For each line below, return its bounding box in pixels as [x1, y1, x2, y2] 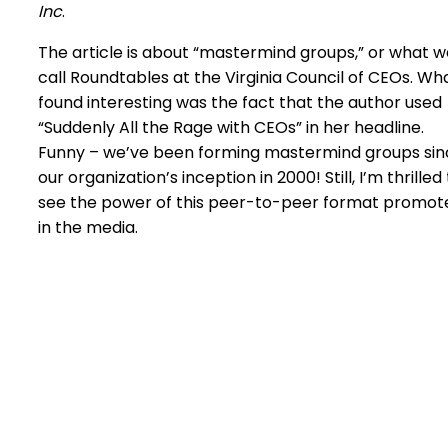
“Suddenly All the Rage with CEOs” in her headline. [38, 116, 424, 139]
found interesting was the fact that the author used [38, 91, 442, 114]
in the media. [38, 216, 138, 239]
